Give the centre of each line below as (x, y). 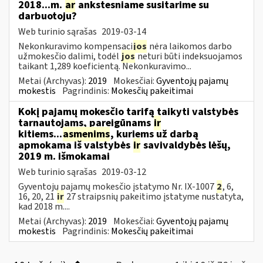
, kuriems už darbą (154, 134)
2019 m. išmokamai (64, 156)
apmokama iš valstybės (75, 145)
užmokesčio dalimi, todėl (70, 56)
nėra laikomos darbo (190, 46)
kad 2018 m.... (44, 206)
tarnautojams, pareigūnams (86, 123)
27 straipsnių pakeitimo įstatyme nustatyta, (154, 196)
